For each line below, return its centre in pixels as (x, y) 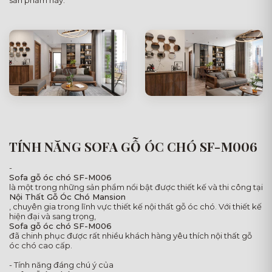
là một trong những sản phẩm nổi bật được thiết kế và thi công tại (136, 187)
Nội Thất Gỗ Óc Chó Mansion (67, 197)
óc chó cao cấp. (41, 246)
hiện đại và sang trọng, (53, 216)
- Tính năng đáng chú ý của (61, 265)
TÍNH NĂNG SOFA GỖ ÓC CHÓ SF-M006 (134, 147)
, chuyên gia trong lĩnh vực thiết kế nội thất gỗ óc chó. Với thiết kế (135, 207)
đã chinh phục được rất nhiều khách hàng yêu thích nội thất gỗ (131, 236)
